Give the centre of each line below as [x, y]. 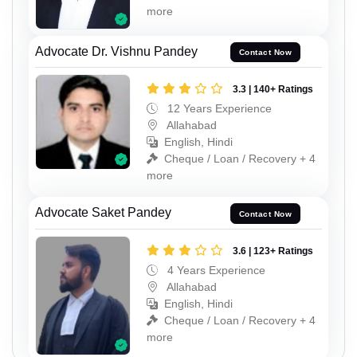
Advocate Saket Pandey [103, 213]
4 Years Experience [215, 271]
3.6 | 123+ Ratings [273, 251]
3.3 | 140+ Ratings [273, 90]
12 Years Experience [218, 109]
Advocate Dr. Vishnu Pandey [116, 51]
